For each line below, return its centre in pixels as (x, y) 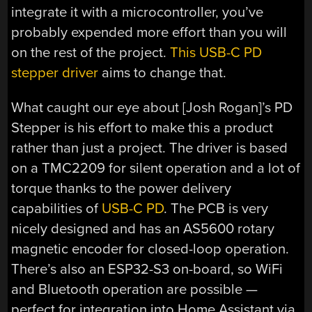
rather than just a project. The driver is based (150, 148)
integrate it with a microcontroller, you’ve (138, 13)
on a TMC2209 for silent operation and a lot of (156, 168)
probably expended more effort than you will (149, 33)
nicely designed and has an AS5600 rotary (143, 228)
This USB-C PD (216, 53)
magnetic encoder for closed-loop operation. (150, 249)
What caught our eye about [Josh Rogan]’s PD (152, 107)
